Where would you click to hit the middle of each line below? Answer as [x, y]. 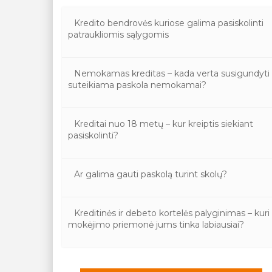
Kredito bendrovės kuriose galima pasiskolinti [169, 23]
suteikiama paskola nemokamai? [138, 85]
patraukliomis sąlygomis [119, 35]
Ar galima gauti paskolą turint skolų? [151, 174]
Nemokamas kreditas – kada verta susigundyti [172, 73]
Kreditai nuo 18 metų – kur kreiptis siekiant [164, 124]
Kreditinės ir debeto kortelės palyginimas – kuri [172, 213]
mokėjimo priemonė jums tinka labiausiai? [156, 225]
